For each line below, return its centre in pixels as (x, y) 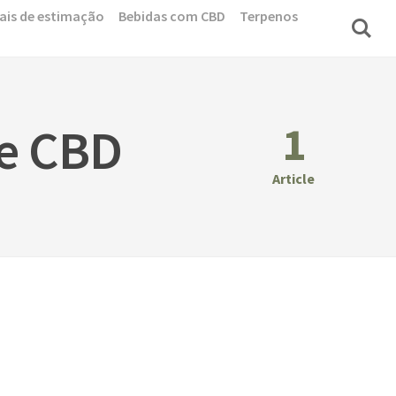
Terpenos (269, 16)
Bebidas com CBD (172, 16)
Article (293, 179)
